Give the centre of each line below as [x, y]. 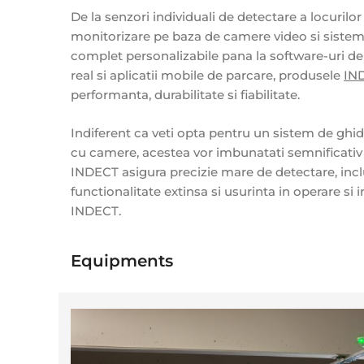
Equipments [122, 260]
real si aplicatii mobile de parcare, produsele [207, 76]
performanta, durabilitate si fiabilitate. [185, 95]
